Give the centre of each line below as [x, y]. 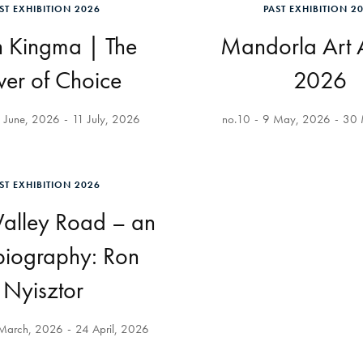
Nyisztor [43, 290]
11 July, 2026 [106, 119]
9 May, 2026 [296, 119]
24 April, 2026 [112, 329]
